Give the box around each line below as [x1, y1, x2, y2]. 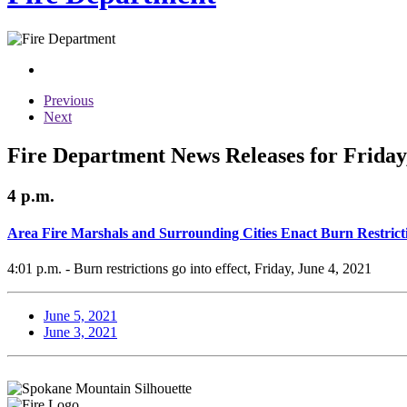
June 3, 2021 [44, 324, 117, 341]
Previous [44, 92, 94, 108]
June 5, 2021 [44, 308, 117, 324]
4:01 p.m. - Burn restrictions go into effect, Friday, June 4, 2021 [7, 261, 372, 277]
